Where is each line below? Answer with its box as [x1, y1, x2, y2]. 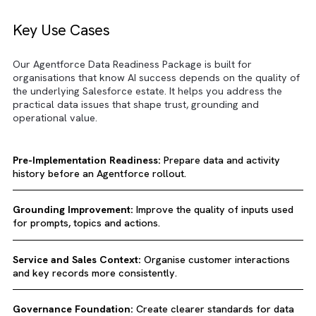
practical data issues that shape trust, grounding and [14, 284, 288, 299]
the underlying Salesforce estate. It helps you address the [14, 269, 314, 284]
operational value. [14, 299, 109, 314]
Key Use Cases [14, 197, 122, 221]
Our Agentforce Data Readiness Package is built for [14, 240, 280, 255]
